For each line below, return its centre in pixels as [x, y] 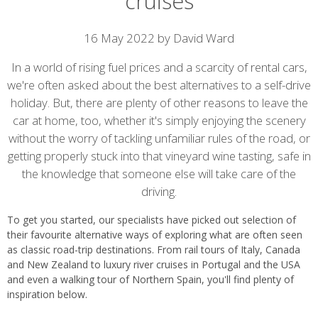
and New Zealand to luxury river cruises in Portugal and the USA [154, 265]
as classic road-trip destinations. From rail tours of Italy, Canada [154, 250]
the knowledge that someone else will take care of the [159, 174]
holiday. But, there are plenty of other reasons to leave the [159, 103]
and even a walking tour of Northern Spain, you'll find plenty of [150, 280]
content [48, 66]
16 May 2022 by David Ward [159, 38]
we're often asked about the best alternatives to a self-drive [159, 85]
